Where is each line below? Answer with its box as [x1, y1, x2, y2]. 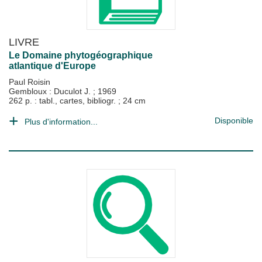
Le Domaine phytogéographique [9, 50, 153, 60]
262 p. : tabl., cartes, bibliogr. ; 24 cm [9, 96, 146, 105]
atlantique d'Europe [9, 61, 96, 71]
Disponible [215, 116, 253, 125]
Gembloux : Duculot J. [9, 87, 93, 96]
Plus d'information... [25, 117, 98, 126]
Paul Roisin [9, 77, 50, 87]
